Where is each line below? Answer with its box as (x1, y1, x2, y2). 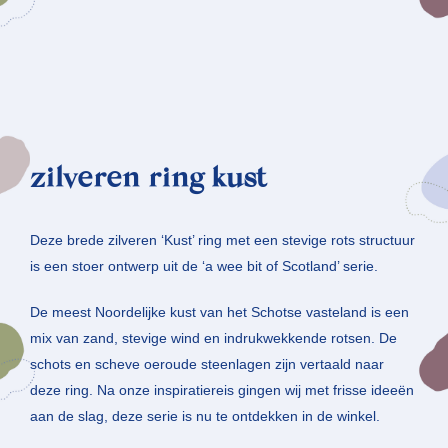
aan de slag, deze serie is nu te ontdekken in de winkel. (30, 408, 380, 425)
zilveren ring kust (30, 165, 267, 196)
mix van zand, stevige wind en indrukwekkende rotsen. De (30, 330, 397, 347)
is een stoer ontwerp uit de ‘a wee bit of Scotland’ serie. (30, 258, 378, 275)
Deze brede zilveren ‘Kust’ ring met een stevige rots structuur (30, 232, 415, 249)
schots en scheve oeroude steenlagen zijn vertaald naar (30, 356, 384, 373)
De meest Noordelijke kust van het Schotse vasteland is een (30, 304, 409, 321)
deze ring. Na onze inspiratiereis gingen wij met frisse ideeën (30, 382, 414, 399)
